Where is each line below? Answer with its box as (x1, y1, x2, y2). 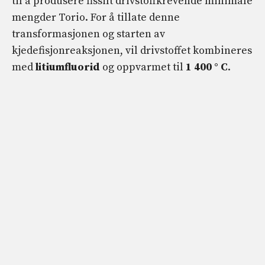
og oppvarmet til (100, 60, 183, 74)
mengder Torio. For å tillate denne (12, 10, 180, 24)
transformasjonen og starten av (12, 27, 165, 41)
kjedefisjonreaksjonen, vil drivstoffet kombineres (12, 43, 252, 57)
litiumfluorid (35, 60, 100, 74)
